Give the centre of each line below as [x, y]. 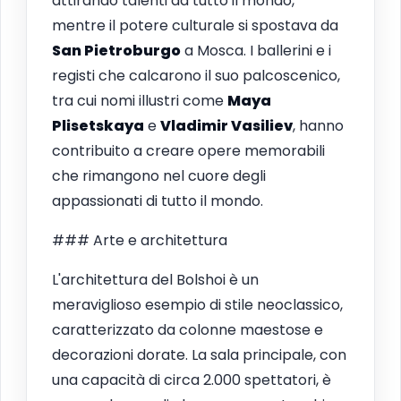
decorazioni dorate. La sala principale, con [199, 354]
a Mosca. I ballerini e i [256, 50]
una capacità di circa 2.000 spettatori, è [192, 380]
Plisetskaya [98, 125]
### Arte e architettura [140, 240]
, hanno [318, 125]
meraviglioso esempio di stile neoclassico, [197, 304]
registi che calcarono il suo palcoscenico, [196, 75]
